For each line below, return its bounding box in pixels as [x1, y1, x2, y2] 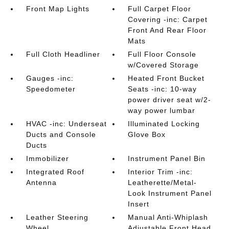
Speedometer [26, 85, 76, 93]
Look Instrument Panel [128, 189, 212, 197]
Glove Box [128, 130, 166, 139]
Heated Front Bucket [128, 74, 205, 82]
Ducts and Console [26, 130, 96, 139]
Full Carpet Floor [128, 5, 192, 13]
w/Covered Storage [128, 61, 199, 69]
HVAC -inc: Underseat [26, 120, 107, 128]
